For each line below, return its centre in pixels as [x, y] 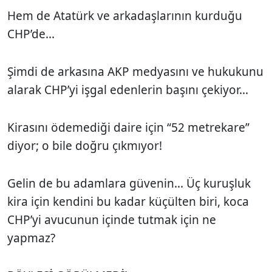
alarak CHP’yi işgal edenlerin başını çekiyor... [129, 90]
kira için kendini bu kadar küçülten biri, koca [128, 201]
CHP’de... [32, 34]
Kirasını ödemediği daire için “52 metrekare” [128, 127]
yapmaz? [33, 238]
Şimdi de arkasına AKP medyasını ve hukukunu [135, 71]
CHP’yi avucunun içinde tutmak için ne [112, 219]
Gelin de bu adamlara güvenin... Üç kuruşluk [129, 183]
